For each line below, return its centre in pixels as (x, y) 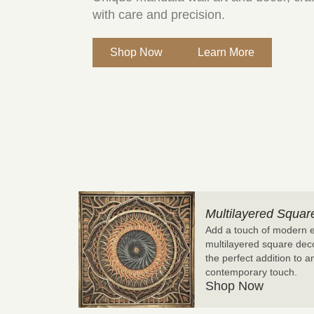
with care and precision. (159, 14)
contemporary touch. (252, 272)
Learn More (226, 52)
